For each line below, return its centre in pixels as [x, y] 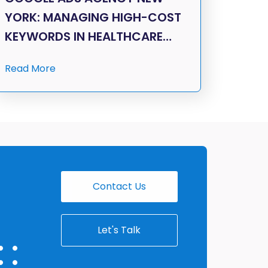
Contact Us [119, 187]
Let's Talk [119, 230]
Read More [30, 69]
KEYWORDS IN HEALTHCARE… [88, 37]
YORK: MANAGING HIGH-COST [93, 18]
